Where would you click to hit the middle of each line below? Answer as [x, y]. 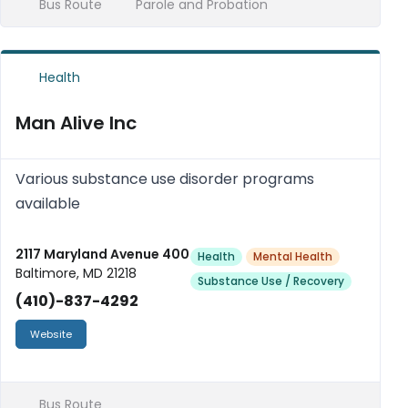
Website [51, 334]
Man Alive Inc [76, 123]
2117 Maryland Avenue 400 [102, 254]
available [48, 204]
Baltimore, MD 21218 [76, 273]
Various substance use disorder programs [165, 179]
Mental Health [293, 256]
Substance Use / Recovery [271, 281]
